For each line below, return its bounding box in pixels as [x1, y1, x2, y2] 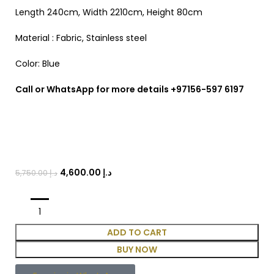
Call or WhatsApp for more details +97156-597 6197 [15, 83, 244, 95]
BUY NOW [117, 243, 157, 256]
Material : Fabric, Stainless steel [15, 32, 147, 44]
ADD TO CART [107, 226, 167, 239]
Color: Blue [15, 57, 60, 70]
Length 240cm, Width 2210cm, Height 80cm [15, 6, 202, 18]
